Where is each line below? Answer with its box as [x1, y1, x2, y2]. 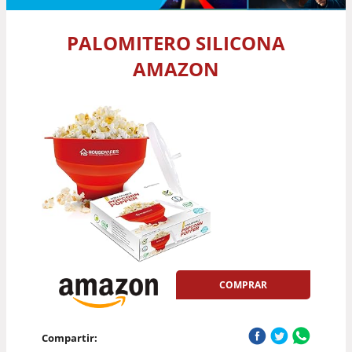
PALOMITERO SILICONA [66, 29, 285, 56]
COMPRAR [219, 277, 268, 291]
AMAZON [132, 55, 219, 82]
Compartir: [41, 330, 97, 345]
